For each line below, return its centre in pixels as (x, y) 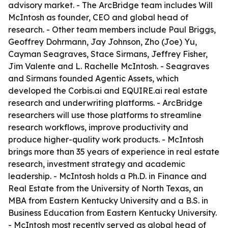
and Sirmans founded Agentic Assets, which (93, 78)
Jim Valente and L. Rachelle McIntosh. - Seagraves (109, 66)
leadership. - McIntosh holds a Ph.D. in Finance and (107, 176)
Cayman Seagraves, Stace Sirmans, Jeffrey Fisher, (108, 54)
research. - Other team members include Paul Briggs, (112, 30)
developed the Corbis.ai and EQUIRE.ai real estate (108, 91)
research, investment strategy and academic (97, 164)
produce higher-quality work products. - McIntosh (106, 139)
